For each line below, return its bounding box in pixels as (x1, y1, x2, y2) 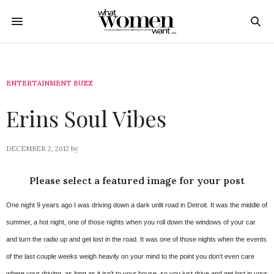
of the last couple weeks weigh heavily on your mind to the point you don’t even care (6, 253, 254, 261)
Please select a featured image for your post (29, 174, 245, 187)
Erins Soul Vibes (6, 103, 166, 133)
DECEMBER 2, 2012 (6, 144, 69, 153)
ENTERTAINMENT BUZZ (6, 79, 93, 87)
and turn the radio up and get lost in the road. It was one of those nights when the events (6, 235, 267, 243)
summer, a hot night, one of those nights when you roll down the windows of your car (6, 218, 256, 226)
